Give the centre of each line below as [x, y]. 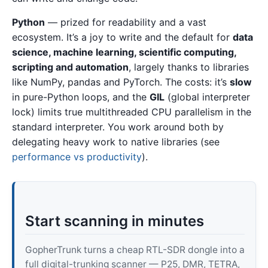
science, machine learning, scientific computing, [124, 52]
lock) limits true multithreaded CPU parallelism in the [132, 112]
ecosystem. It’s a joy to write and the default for [122, 37]
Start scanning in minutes [114, 221]
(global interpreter [207, 97]
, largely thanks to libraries [189, 67]
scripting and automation [70, 67]
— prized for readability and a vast [126, 22]
